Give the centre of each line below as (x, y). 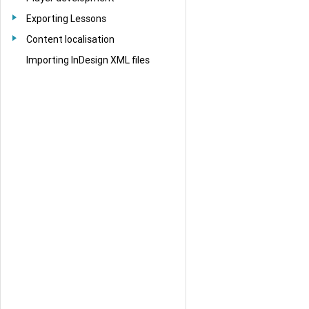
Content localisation (70, 39)
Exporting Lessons (66, 18)
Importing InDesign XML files (88, 60)
